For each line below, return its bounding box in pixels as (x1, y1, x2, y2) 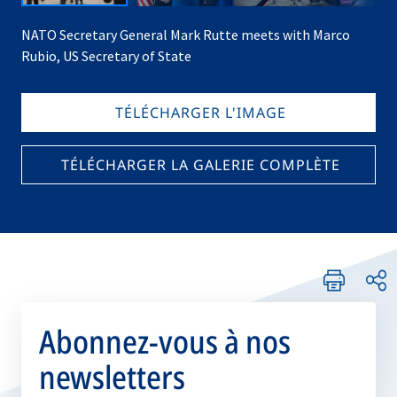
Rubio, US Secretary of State (21, 47, 191, 65)
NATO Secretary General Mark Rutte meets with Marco (21, 26, 350, 43)
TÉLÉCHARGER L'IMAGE (114, 103, 286, 122)
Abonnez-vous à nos (39, 320, 291, 363)
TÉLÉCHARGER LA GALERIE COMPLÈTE (60, 155, 340, 175)
